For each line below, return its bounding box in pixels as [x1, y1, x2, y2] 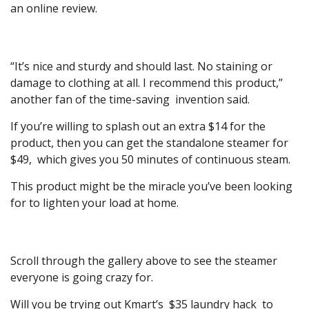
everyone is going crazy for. [10, 270, 159, 286]
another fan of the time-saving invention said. [10, 92, 250, 108]
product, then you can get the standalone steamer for [10, 135, 288, 151]
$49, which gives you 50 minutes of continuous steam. [10, 152, 290, 168]
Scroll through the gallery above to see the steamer [10, 253, 277, 269]
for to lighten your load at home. [10, 195, 179, 211]
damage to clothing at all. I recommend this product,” [10, 75, 283, 91]
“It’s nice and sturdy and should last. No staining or [10, 59, 272, 74]
